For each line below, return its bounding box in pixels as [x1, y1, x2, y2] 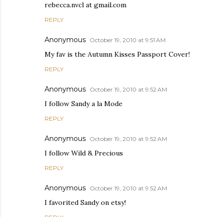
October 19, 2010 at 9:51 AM [90, 36, 166, 44]
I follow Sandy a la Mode [45, 99, 123, 108]
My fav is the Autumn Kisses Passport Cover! [45, 49, 190, 59]
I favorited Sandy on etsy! [45, 198, 126, 207]
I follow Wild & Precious [45, 148, 123, 157]
